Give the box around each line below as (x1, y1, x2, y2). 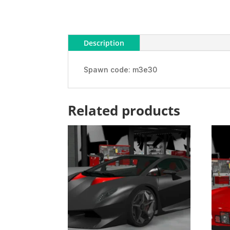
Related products (68, 101, 180, 120)
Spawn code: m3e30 (84, 65, 157, 74)
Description (84, 38, 124, 48)
